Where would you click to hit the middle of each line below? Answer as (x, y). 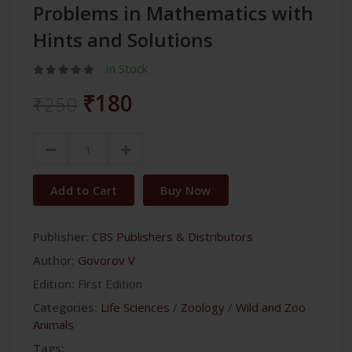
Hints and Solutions (123, 40)
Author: (54, 260)
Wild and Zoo (271, 308)
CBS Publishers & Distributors (172, 237)
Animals (53, 325)
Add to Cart (84, 191)
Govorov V (106, 260)
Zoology (203, 308)
